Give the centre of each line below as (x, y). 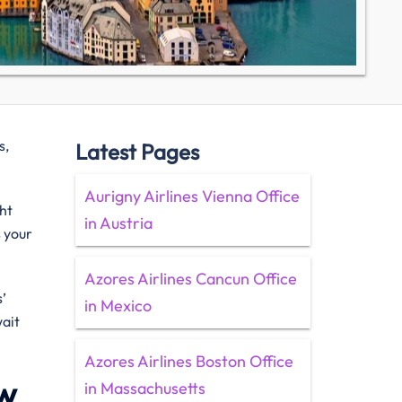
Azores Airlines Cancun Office (190, 279)
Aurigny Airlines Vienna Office (192, 196)
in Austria (118, 223)
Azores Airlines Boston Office (188, 361)
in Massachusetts (144, 388)
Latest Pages (137, 152)
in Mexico (118, 306)
